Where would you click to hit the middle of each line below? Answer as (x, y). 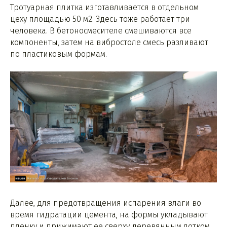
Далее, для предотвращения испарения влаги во (106, 203)
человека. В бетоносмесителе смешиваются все (101, 31)
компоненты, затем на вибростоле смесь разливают (109, 43)
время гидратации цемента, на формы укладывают (109, 215)
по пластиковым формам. (59, 54)
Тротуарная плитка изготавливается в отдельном (104, 8)
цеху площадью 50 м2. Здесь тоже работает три (100, 19)
